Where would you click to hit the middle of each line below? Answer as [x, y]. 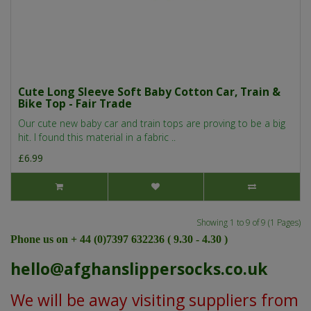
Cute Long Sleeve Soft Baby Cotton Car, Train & [149, 92]
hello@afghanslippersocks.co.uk [139, 269]
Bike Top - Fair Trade [75, 104]
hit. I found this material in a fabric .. [97, 137]
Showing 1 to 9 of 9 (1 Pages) [249, 223]
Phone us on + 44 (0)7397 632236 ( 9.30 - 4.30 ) [122, 239]
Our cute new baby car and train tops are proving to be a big [152, 124]
